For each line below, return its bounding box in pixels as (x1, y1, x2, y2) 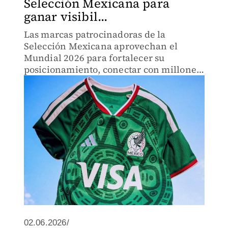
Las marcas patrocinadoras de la (23, 28, 166, 41)
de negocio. (23, 87, 74, 99)
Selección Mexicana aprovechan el (23, 40, 178, 52)
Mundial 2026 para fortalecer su (23, 51, 165, 64)
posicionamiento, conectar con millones (23, 63, 201, 76)
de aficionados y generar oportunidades (23, 75, 201, 88)
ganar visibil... (23, 8, 108, 25)
